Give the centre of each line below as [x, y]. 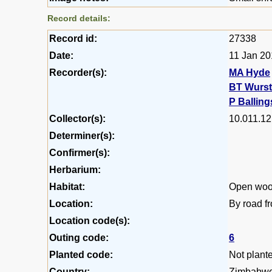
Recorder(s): [78, 73]
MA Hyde [250, 73]
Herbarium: [75, 170]
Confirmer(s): [80, 153]
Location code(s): [90, 221]
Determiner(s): [82, 136]
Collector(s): [77, 119]
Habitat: [67, 187]
